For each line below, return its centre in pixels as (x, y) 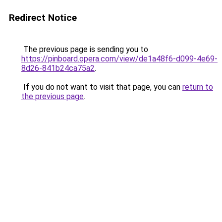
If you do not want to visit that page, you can (102, 87)
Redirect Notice (43, 18)
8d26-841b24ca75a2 (58, 68)
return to (198, 87)
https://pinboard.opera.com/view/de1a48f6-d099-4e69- (119, 59)
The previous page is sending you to (85, 49)
